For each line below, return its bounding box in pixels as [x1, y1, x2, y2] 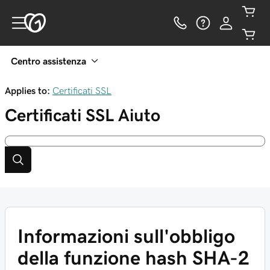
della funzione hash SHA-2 [17, 248, 250, 268]
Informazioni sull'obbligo [17, 227, 235, 246]
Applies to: [5, 86, 50, 95]
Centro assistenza [11, 56, 86, 66]
